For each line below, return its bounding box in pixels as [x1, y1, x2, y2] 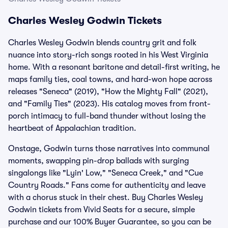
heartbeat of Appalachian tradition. [8, 124, 136, 133]
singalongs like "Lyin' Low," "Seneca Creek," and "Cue [8, 168, 203, 178]
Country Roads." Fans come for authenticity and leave [8, 181, 206, 190]
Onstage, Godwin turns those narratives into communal [8, 144, 210, 153]
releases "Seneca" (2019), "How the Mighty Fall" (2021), [8, 87, 208, 96]
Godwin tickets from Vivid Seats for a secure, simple [8, 205, 195, 214]
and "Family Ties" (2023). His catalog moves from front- [8, 99, 211, 108]
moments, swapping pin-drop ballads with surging [8, 156, 189, 165]
